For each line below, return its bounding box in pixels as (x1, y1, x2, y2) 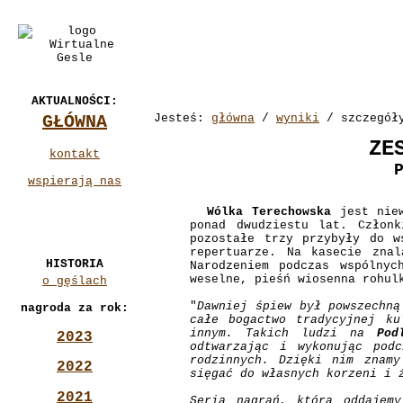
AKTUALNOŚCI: (31, 94, 118, 108)
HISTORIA (46, 257, 103, 271)
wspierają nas (28, 174, 121, 188)
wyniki (276, 112, 319, 125)
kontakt (49, 147, 100, 161)
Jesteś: (154, 112, 211, 125)
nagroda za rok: (21, 301, 129, 315)
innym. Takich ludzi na (190, 326, 377, 340)
